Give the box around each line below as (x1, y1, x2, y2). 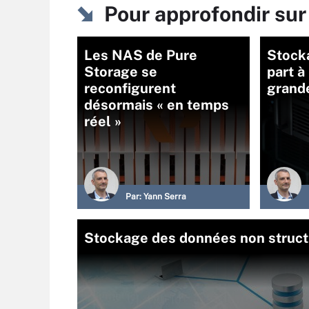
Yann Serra (143, 192, 186, 202)
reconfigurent (84, 80, 176, 97)
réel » (84, 113, 121, 130)
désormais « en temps (84, 97, 229, 114)
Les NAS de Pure (84, 47, 197, 64)
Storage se (84, 63, 157, 81)
